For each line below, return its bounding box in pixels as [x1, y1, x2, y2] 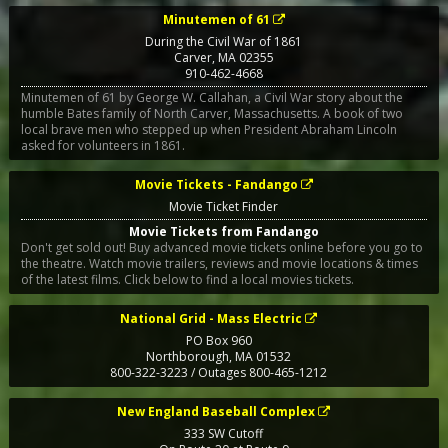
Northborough [146, 347, 230, 365]
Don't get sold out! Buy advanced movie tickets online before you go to [20, 238, 423, 256]
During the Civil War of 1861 [145, 33, 303, 51]
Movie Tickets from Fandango [128, 222, 319, 240]
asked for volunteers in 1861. [20, 137, 185, 155]
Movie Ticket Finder [169, 198, 279, 216]
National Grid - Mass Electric [120, 309, 303, 327]
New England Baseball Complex [117, 403, 316, 420]
